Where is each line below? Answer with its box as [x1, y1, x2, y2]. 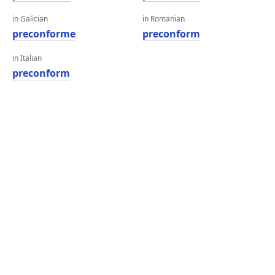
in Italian [12, 53, 42, 63]
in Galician [12, 14, 48, 24]
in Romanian [142, 14, 185, 24]
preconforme [12, 27, 76, 41]
